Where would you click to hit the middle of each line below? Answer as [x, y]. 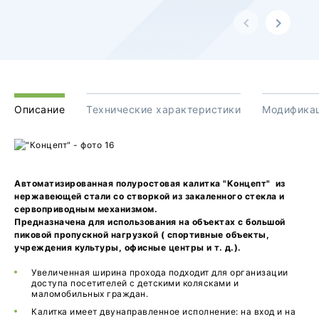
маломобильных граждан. [90, 294]
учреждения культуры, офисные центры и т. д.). [128, 248]
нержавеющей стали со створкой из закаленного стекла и [150, 197]
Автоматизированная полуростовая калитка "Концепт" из [150, 184]
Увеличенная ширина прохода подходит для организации [160, 273]
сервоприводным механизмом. [87, 209]
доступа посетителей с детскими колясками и [135, 283]
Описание [40, 110]
